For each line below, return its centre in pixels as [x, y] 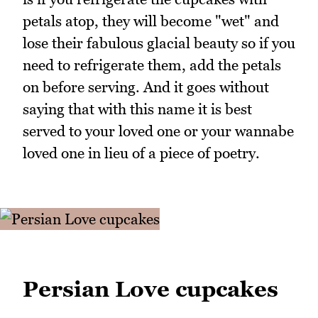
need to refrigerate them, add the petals [152, 65]
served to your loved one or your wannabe [158, 131]
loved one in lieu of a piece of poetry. [141, 153]
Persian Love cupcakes [150, 289]
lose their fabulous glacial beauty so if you [159, 43]
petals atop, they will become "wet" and [151, 21]
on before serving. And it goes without [146, 87]
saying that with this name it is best [137, 109]
